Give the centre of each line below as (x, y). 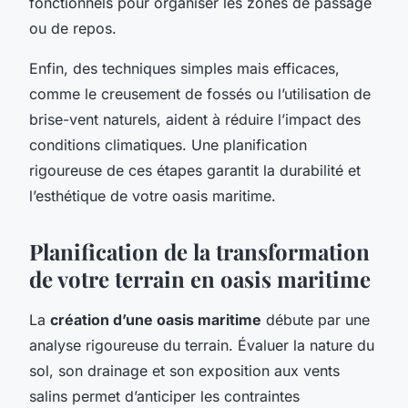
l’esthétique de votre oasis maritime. (153, 195)
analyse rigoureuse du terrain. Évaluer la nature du (202, 345)
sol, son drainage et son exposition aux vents (184, 370)
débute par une (316, 319)
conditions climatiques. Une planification (168, 144)
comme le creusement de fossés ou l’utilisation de (200, 93)
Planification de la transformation (199, 251)
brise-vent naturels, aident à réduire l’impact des (195, 119)
